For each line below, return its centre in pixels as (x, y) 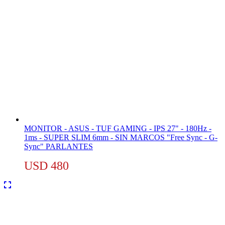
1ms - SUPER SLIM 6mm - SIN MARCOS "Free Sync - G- (121, 137)
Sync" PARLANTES (59, 146)
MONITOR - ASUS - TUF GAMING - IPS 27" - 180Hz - (118, 128)
